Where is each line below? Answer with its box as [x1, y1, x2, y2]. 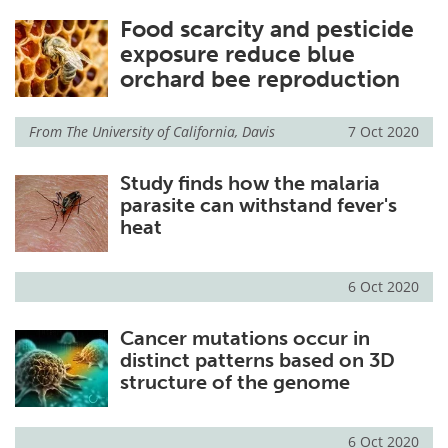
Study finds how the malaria [119, 171, 380, 196]
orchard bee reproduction [119, 65, 400, 93]
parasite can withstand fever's [119, 193, 397, 218]
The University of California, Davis [66, 122, 275, 142]
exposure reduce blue [119, 40, 355, 68]
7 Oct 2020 [348, 122, 419, 142]
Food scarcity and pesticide [119, 15, 414, 43]
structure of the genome [119, 370, 350, 395]
